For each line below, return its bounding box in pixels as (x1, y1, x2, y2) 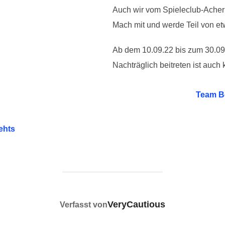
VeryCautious (107, 199, 165, 210)
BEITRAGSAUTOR (77, 197, 148, 206)
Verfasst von (60, 200, 107, 209)
